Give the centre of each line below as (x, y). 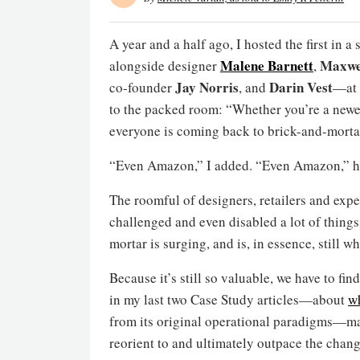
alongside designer (165, 65)
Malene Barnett (267, 65)
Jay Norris (207, 87)
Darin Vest (301, 87)
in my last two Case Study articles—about (229, 299)
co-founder (142, 87)
